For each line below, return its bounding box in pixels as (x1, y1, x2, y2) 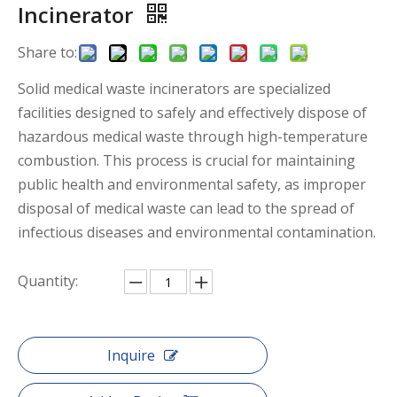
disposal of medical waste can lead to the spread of (18, 198, 354, 219)
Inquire (107, 346, 155, 366)
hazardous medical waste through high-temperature (18, 127, 368, 147)
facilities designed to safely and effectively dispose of (18, 103, 367, 123)
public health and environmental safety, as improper (18, 175, 366, 195)
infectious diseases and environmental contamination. (18, 222, 376, 243)
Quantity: (18, 271, 78, 292)
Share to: (18, 43, 77, 63)
